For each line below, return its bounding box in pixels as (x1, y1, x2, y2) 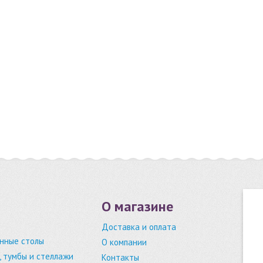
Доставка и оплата (102, 221, 176, 232)
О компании (102, 236, 147, 248)
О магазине (102, 197, 173, 215)
